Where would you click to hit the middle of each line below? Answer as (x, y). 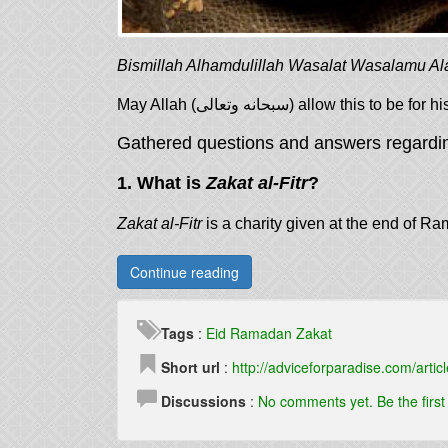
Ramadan (261, 333)
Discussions (203, 401)
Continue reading (184, 272)
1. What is (161, 183)
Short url (190, 367)
